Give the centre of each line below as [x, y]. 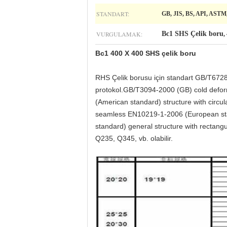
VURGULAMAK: [119, 34]
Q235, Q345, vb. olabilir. [134, 138]
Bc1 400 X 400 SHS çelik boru [146, 53]
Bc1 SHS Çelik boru [193, 34]
